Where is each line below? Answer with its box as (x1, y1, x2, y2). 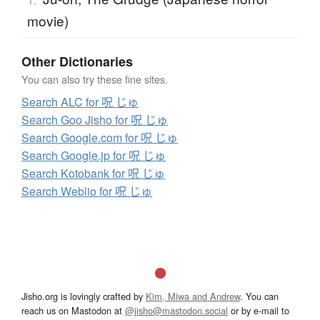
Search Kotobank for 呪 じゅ (21, 165, 165, 182)
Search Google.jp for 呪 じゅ (21, 147, 166, 164)
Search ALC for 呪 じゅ (21, 94, 139, 111)
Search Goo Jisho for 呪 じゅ (21, 111, 168, 129)
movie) (26, 11, 69, 31)
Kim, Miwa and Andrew (146, 289, 240, 304)
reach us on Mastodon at (21, 304, 125, 318)
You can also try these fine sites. (21, 71, 168, 87)
